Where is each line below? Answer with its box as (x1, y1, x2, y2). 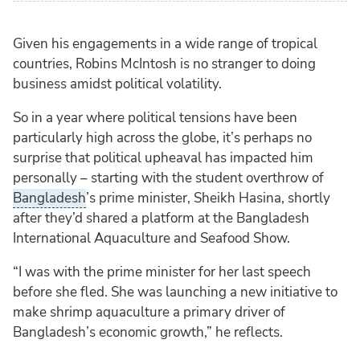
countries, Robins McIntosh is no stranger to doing (13, 54, 316, 73)
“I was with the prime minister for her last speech (13, 262, 311, 281)
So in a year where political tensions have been (13, 108, 297, 127)
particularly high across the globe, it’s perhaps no (13, 128, 312, 147)
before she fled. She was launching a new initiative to (13, 282, 337, 301)
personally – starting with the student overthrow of (13, 168, 324, 187)
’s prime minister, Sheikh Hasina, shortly (86, 188, 330, 207)
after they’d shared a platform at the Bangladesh (13, 208, 309, 227)
